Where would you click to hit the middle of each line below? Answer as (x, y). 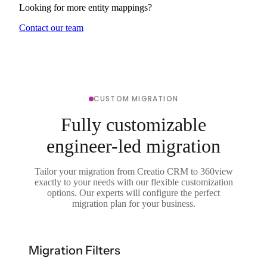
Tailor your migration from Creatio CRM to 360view (133, 171)
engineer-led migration (133, 146)
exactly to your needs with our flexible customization (133, 182)
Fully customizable (133, 124)
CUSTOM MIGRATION (136, 98)
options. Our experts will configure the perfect (133, 193)
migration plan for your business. (133, 203)
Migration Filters (75, 250)
